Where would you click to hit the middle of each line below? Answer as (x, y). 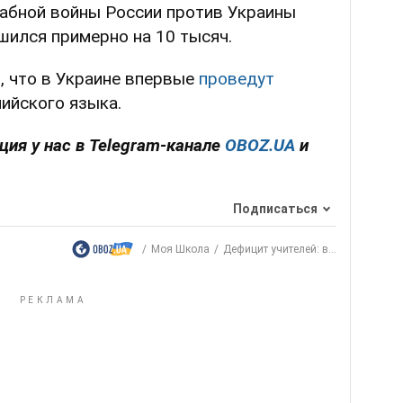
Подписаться (275, 208)
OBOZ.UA (260, 146)
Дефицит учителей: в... (280, 250)
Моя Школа (180, 250)
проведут (237, 79)
